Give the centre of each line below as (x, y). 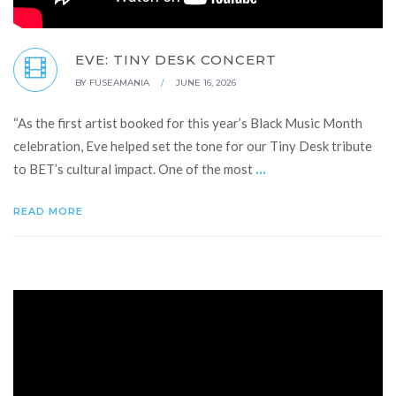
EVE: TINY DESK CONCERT (176, 60)
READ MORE (50, 212)
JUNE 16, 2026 (206, 83)
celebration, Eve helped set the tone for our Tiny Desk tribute (193, 146)
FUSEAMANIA (119, 83)
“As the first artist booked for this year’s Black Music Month (188, 123)
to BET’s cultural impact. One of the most (134, 169)
